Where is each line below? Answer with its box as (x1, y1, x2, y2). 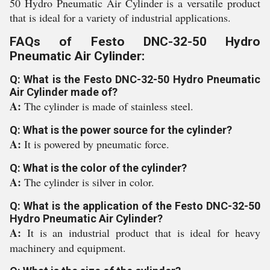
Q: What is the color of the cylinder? (10, 162, 187, 174)
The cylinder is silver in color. (24, 175, 154, 189)
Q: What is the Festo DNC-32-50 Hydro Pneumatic (10, 73, 260, 86)
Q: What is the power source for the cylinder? (10, 124, 232, 136)
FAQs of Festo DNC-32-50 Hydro (10, 34, 260, 49)
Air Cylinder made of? (10, 86, 118, 98)
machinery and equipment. (10, 240, 126, 255)
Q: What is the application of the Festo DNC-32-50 (10, 199, 260, 212)
